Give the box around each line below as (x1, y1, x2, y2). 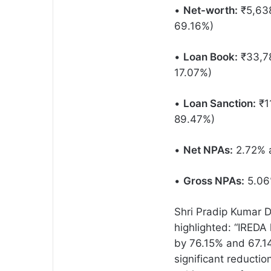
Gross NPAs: (183, 174, 244, 187)
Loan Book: (183, 50, 238, 63)
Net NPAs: (183, 143, 233, 156)
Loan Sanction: (183, 97, 256, 109)
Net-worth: (183, 4, 238, 16)
